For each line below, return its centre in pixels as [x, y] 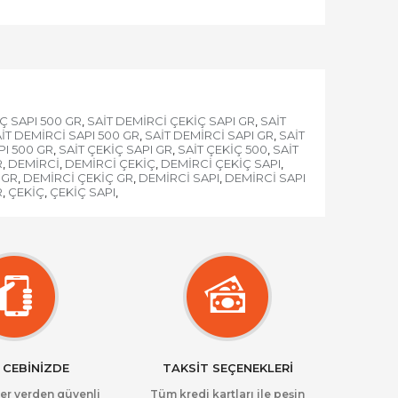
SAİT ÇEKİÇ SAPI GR [115, 149]
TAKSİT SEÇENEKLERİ [227, 368]
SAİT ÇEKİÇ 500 [222, 149]
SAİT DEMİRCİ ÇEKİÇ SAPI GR [171, 121]
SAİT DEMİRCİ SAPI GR [209, 135]
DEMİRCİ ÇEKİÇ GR [78, 178]
